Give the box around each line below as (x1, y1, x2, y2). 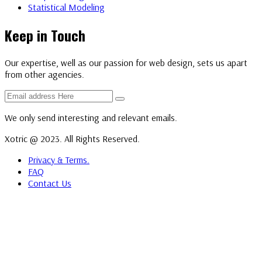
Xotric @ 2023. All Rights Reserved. (5, 133, 140, 145)
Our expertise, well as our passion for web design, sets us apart (5, 57, 247, 69)
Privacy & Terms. (28, 154, 89, 166)
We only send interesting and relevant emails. (5, 112, 177, 124)
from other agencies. (5, 68, 84, 81)
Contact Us (28, 177, 71, 189)
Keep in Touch (5, 24, 85, 46)
